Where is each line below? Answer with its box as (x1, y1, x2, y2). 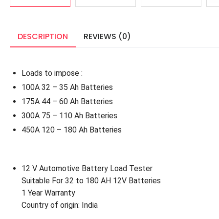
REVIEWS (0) (84, 30, 131, 42)
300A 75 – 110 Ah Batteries (22, 110, 117, 120)
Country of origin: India (22, 200, 98, 210)
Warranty (44, 188, 75, 197)
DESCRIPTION (18, 30, 68, 42)
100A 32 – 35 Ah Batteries (22, 82, 113, 92)
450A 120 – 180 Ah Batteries (22, 125, 122, 134)
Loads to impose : (22, 68, 83, 78)
